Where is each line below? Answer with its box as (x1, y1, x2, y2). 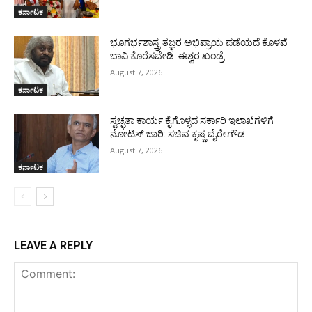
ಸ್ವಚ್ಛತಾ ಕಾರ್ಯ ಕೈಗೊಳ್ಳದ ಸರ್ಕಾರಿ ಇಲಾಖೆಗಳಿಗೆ (110, 114, 274, 126)
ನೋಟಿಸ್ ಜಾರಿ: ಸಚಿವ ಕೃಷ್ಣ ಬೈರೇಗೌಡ (110, 127, 246, 139)
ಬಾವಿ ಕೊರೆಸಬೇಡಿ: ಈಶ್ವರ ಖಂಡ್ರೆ (110, 50, 225, 62)
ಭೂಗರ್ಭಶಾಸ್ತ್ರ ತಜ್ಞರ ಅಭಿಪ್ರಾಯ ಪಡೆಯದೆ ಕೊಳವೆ (110, 37, 288, 49)
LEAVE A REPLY (14, 239, 93, 253)
